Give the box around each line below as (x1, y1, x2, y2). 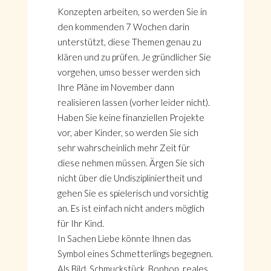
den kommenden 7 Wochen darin (57, 21, 189, 32)
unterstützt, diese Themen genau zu (57, 36, 201, 47)
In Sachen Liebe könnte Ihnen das (57, 233, 191, 244)
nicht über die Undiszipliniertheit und (57, 172, 202, 183)
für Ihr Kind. (57, 218, 104, 229)
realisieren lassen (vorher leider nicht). (57, 97, 210, 108)
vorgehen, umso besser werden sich (57, 67, 200, 77)
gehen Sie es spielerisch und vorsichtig (57, 188, 208, 198)
